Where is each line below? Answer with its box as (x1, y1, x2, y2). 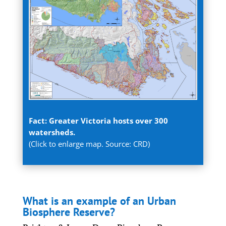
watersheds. (28, 127, 75, 137)
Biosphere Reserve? (22, 204, 115, 219)
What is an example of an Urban (22, 193, 176, 208)
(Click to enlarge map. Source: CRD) (28, 138, 150, 149)
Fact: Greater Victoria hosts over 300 (28, 115, 168, 126)
